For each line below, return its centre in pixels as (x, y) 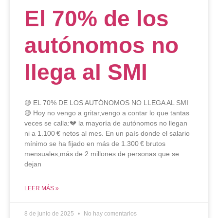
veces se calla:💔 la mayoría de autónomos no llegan (106, 123)
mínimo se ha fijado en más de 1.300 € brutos (95, 144)
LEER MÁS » (42, 189)
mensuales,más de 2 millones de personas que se (102, 154)
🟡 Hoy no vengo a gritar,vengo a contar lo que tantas (107, 113)
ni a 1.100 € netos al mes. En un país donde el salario (107, 134)
